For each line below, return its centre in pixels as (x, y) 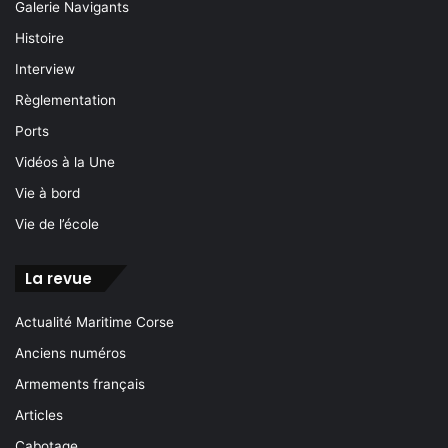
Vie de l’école (57, 224)
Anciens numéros (70, 353)
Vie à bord (47, 193)
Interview (45, 69)
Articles (39, 415)
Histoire (39, 38)
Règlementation (65, 100)
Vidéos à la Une (65, 162)
